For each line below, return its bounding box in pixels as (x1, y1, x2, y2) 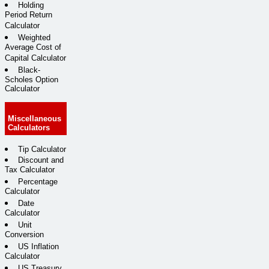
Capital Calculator (5, 53, 66, 64)
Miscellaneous (8, 114, 61, 124)
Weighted (18, 33, 50, 43)
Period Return (5, 10, 52, 21)
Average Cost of (5, 43, 61, 53)
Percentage (18, 177, 58, 186)
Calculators (8, 123, 50, 133)
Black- (18, 65, 40, 75)
